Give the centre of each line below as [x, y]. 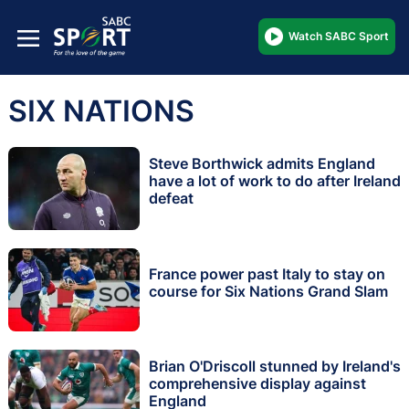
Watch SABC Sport [339, 36]
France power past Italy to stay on [267, 273]
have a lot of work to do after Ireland [275, 181]
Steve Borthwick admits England [262, 164]
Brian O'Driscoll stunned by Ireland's [275, 367]
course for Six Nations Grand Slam [268, 291]
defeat [171, 199]
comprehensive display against [257, 384]
